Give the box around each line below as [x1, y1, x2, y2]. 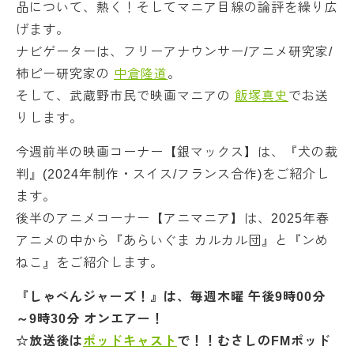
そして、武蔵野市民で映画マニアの [16, 89, 235, 103]
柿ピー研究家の [16, 67, 114, 81]
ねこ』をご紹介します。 [16, 256, 164, 269]
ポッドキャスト [83, 334, 177, 348]
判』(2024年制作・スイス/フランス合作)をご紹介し [16, 168, 330, 181]
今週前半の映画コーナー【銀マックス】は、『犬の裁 [16, 145, 338, 159]
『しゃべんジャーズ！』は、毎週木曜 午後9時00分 [16, 290, 326, 303]
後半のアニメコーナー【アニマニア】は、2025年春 [16, 212, 330, 225]
